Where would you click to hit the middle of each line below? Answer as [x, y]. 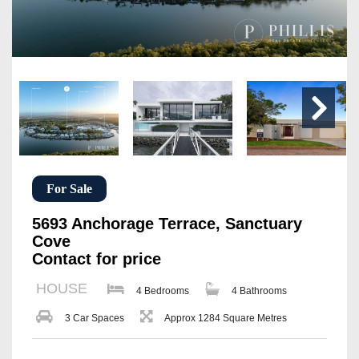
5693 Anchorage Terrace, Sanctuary [167, 223]
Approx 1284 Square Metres [226, 318]
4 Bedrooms [163, 290]
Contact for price [97, 258]
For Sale [69, 188]
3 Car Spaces [95, 318]
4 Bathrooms [259, 290]
